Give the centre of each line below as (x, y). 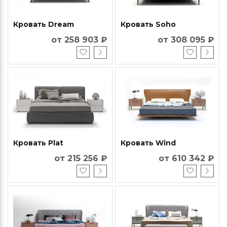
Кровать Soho (148, 24)
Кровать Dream (44, 24)
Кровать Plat (38, 143)
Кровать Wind (148, 143)
